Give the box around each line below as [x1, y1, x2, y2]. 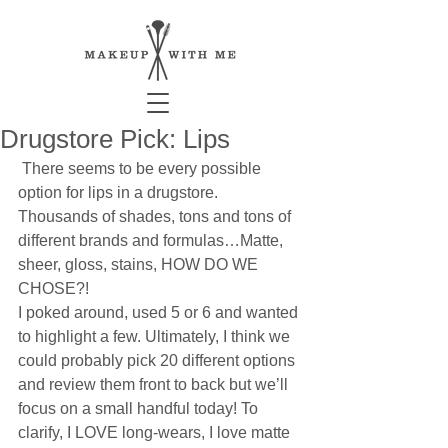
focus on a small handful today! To [18, 400, 262, 417]
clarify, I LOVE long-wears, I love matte [18, 424, 294, 441]
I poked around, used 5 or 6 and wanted [18, 304, 302, 321]
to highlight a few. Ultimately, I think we [18, 328, 294, 345]
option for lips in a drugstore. [18, 184, 222, 201]
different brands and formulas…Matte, [18, 232, 287, 249]
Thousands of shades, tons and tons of [18, 208, 295, 225]
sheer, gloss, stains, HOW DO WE [18, 256, 262, 273]
